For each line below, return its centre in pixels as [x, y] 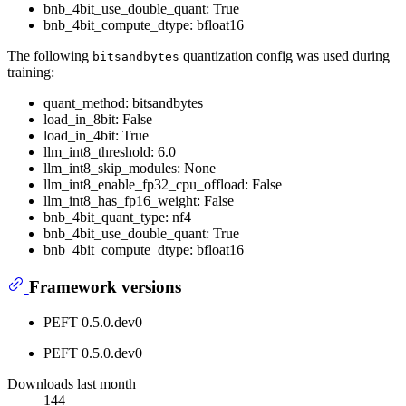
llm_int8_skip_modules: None [130, 169]
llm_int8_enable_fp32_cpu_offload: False [163, 185]
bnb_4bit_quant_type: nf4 [117, 217]
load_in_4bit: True [96, 136]
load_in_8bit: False [98, 120]
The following [50, 56]
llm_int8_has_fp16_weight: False [139, 201]
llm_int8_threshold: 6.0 [110, 152]
